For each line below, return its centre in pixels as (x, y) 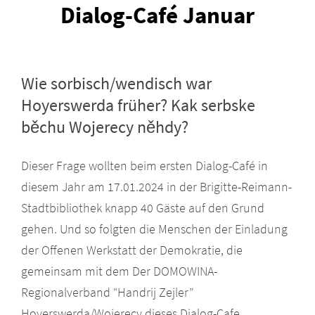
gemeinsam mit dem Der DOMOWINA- (119, 271)
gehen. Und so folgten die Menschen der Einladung (154, 229)
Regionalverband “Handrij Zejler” (107, 292)
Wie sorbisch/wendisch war (116, 83)
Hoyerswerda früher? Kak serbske (138, 105)
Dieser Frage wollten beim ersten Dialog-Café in (144, 165)
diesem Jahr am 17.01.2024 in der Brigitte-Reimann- (156, 186)
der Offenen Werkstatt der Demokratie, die (132, 250)
